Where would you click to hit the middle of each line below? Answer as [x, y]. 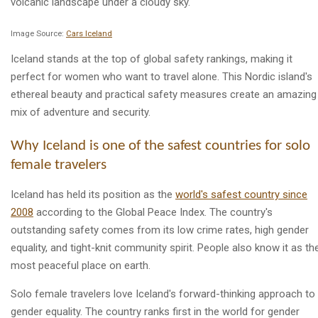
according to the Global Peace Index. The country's [153, 213]
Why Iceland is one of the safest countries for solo [160, 147]
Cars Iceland [89, 33]
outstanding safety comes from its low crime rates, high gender [160, 230]
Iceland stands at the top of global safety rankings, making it [152, 59]
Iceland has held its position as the [93, 195]
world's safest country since [241, 195]
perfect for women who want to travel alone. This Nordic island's [161, 76]
